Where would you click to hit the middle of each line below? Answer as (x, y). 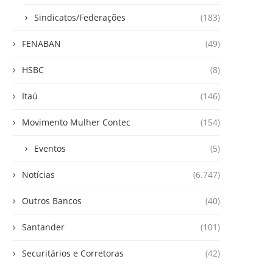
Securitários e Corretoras (73, 253)
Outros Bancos (52, 201)
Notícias (38, 175)
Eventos (50, 148)
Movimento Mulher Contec (76, 122)
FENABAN (41, 44)
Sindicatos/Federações (80, 17)
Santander (43, 227)
